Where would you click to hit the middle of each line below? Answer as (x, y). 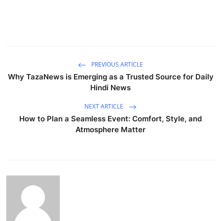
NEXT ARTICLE (105, 107)
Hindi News (110, 87)
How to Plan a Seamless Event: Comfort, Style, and (110, 118)
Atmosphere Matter (110, 129)
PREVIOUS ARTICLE (116, 65)
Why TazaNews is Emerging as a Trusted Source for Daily (110, 76)
